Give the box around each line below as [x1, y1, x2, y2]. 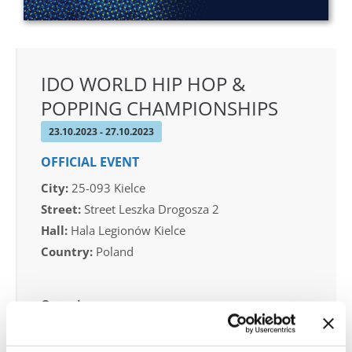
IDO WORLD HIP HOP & [41, 70, 245, 97]
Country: [41, 243, 93, 259]
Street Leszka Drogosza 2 [81, 200, 219, 217]
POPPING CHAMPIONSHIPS [41, 94, 278, 121]
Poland [93, 243, 134, 259]
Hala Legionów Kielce [68, 222, 185, 238]
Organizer [41, 295, 99, 312]
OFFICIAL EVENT [41, 152, 139, 170]
